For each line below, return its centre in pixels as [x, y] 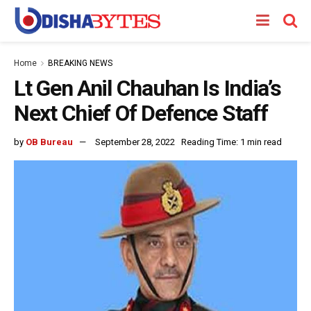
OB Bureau [49, 142]
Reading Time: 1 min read [232, 142]
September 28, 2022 [135, 142]
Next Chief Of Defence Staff [141, 113]
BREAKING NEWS [80, 63]
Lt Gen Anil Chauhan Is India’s [148, 88]
